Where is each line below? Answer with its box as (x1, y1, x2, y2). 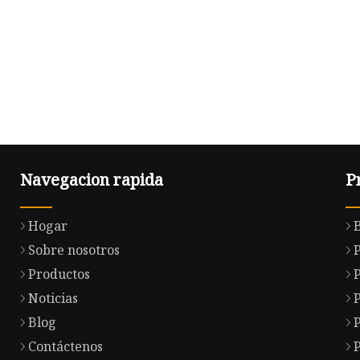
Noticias (28, 289, 78, 308)
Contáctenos (28, 337, 103, 356)
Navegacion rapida (20, 169, 163, 191)
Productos (28, 265, 90, 284)
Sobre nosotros (28, 241, 120, 260)
